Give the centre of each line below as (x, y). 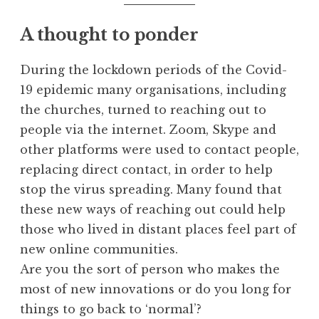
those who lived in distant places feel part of (158, 230)
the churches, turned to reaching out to (143, 110)
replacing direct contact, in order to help (146, 170)
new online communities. (99, 250)
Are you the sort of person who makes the (150, 270)
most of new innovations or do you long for (156, 289)
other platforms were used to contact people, (159, 150)
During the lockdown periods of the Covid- (153, 70)
